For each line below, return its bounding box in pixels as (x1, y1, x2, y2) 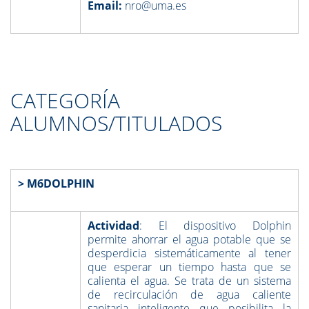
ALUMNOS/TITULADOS (10, 109, 222, 137)
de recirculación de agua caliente (88, 287, 291, 302)
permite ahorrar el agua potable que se (88, 232, 291, 247)
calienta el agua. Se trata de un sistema (88, 273, 291, 288)
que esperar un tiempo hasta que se (88, 259, 291, 275)
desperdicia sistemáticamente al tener (88, 246, 291, 261)
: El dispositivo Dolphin (139, 218, 291, 233)
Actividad (88, 218, 139, 233)
